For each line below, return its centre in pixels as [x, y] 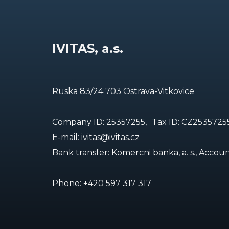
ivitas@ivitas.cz [110, 138]
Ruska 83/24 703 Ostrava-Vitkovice [123, 91]
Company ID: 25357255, [99, 122]
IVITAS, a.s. [88, 49]
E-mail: [67, 138]
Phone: [68, 184]
